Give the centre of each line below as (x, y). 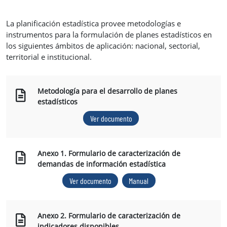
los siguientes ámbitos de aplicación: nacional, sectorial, (103, 45)
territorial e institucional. (49, 56)
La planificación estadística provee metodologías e (93, 23)
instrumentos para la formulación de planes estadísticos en (109, 34)
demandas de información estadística (101, 164)
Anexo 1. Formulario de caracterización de (109, 153)
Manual (139, 180)
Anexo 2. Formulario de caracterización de (109, 215)
